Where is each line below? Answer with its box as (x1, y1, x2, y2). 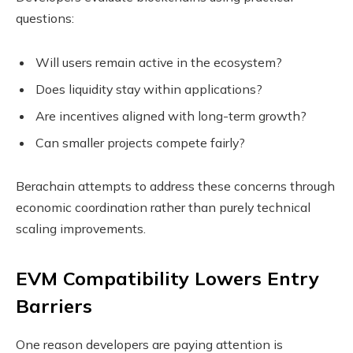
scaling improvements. (16, 221, 146, 237)
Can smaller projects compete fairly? (35, 134, 245, 150)
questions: (16, 9, 74, 26)
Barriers (16, 294, 92, 318)
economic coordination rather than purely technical (16, 199, 310, 216)
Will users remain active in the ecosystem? (35, 54, 282, 70)
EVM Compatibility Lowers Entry (16, 266, 319, 291)
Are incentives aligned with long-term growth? (35, 107, 307, 124)
